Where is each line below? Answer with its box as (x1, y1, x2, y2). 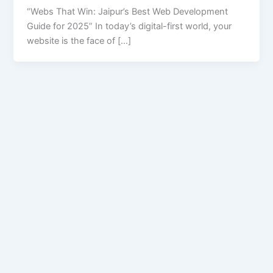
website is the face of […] (27, 35, 132, 47)
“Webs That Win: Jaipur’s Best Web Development (27, 6, 229, 18)
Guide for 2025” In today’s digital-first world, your (27, 21, 232, 32)
